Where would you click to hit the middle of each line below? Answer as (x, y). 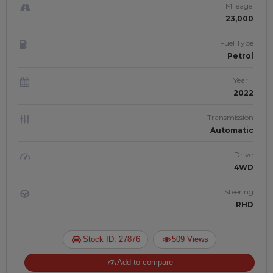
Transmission (230, 117)
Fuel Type (237, 43)
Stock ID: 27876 (111, 239)
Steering (239, 192)
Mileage (239, 6)
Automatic (232, 130)
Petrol (240, 56)
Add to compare (145, 262)
